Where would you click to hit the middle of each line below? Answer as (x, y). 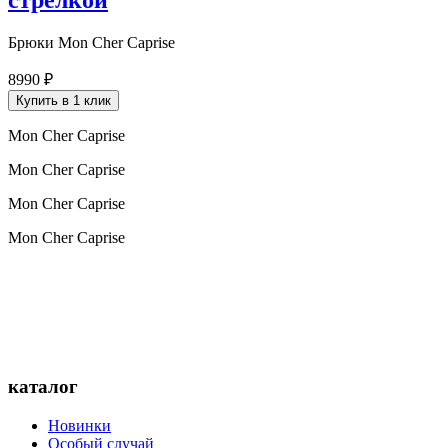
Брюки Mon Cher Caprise (91, 43)
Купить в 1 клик (63, 101)
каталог (43, 386)
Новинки (79, 425)
